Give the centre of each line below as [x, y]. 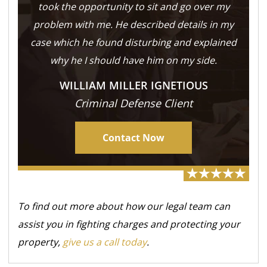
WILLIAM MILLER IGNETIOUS [133, 86]
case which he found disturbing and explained [133, 43]
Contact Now [133, 138]
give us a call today [105, 242]
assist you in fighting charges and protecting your [129, 224]
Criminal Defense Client [133, 103]
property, [41, 242]
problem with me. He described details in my [133, 25]
